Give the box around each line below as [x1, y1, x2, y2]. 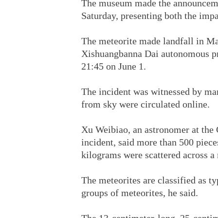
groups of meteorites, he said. [81, 187, 198, 198]
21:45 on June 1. [81, 61, 146, 72]
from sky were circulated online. [81, 99, 210, 109]
